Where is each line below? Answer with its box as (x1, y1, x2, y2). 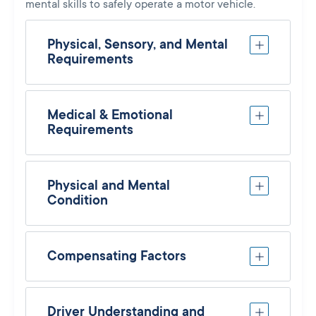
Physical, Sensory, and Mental (47, 37, 228, 51)
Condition (47, 193, 108, 207)
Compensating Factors (47, 248, 186, 263)
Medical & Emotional (47, 107, 173, 122)
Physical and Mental (47, 178, 170, 193)
